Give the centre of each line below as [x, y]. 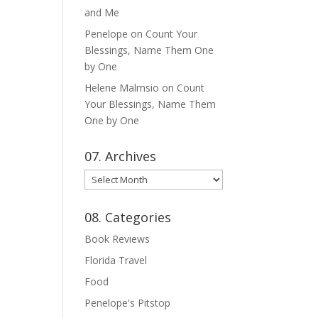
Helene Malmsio [122, 88]
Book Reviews [117, 239]
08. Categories [128, 218]
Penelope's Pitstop [128, 303]
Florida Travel [116, 261]
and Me [102, 13]
